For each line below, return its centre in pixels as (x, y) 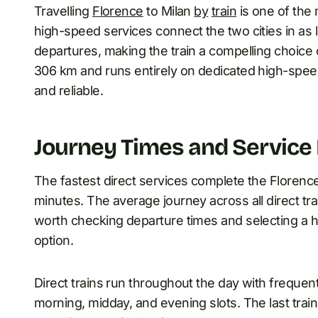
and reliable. (68, 90)
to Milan (169, 11)
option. (54, 240)
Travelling (64, 11)
